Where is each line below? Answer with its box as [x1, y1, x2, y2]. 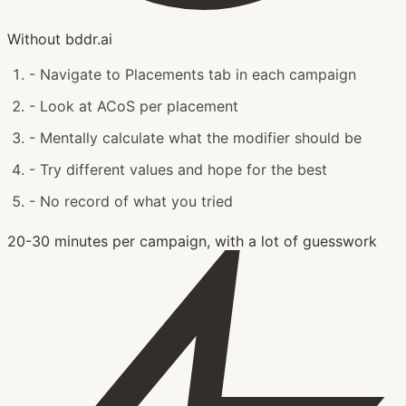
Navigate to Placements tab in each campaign [40, 64, 356, 83]
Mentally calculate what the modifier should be [40, 128, 362, 147]
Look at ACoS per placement [40, 96, 238, 115]
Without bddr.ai [7, 29, 112, 48]
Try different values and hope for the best [40, 159, 327, 179]
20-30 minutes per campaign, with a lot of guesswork [7, 231, 377, 250]
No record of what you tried [40, 191, 233, 210]
